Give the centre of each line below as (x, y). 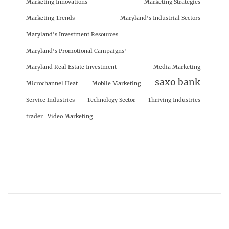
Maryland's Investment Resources (72, 35)
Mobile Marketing (116, 84)
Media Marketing (177, 67)
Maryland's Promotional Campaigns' (76, 51)
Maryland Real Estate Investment (71, 67)
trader (35, 117)
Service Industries (50, 100)
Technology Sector (111, 100)
